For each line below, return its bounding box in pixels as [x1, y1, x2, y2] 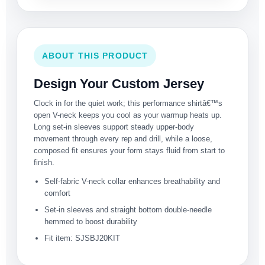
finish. [34, 158, 54, 167]
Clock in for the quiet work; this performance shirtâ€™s [34, 99, 222, 108]
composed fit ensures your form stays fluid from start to [34, 146, 225, 156]
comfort [44, 189, 70, 198]
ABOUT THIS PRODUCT [42, 51, 148, 61]
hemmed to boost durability [44, 217, 137, 227]
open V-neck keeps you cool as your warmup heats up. [34, 111, 222, 120]
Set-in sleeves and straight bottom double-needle [44, 205, 212, 215]
